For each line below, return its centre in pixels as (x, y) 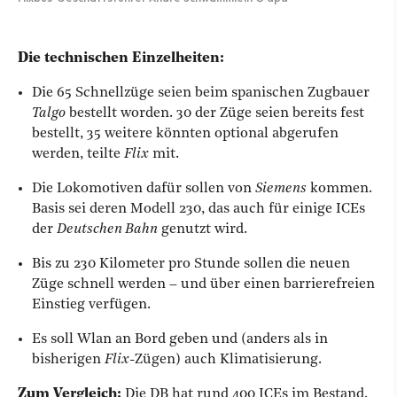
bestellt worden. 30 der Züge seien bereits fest (215, 114)
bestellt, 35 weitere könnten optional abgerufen (185, 134)
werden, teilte (78, 155)
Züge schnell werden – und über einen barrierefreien (203, 285)
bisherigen (68, 360)
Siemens (281, 189)
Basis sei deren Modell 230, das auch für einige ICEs (198, 210)
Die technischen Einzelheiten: (121, 59)
